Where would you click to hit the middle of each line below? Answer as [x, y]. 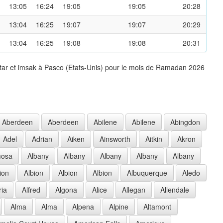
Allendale [175, 189]
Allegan [134, 189]
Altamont [157, 206]
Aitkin [154, 139]
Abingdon [185, 122]
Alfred [31, 189]
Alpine [119, 206]
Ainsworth [115, 139]
